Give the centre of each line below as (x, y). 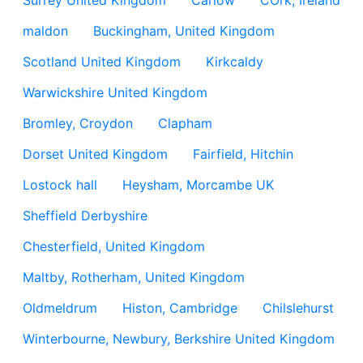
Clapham (185, 123)
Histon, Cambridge (180, 308)
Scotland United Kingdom (102, 62)
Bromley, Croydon (78, 123)
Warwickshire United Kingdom (115, 92)
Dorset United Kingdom (95, 154)
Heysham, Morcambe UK (198, 185)
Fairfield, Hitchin (243, 154)
